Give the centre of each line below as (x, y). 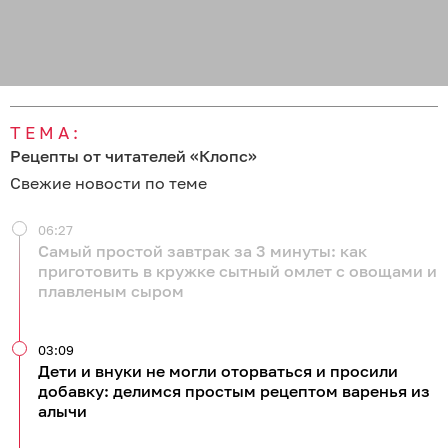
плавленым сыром (111, 291)
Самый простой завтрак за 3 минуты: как (202, 251)
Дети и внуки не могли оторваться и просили (218, 371)
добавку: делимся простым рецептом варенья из (234, 391)
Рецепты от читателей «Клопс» (133, 156)
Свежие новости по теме (108, 183)
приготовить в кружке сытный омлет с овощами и (237, 271)
